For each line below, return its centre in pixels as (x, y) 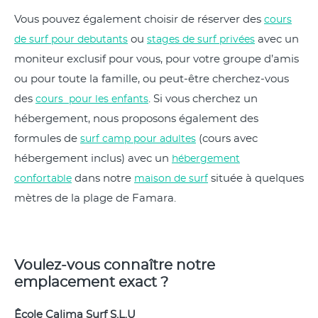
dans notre (103, 179)
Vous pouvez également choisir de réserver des (139, 20)
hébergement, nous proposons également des (136, 119)
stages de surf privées (201, 40)
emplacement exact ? (91, 283)
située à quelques (256, 179)
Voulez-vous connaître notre (115, 265)
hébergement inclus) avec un (93, 159)
